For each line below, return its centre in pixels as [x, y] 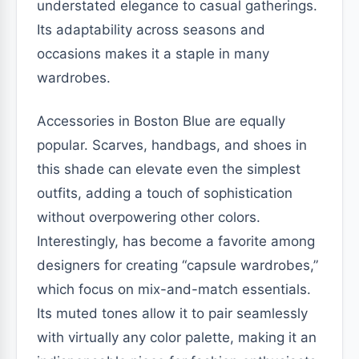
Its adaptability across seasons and [151, 29]
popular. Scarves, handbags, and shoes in [172, 145]
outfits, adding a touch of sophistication [165, 193]
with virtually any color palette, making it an [177, 337]
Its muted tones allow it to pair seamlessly [172, 313]
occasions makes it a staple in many [153, 53]
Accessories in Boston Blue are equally [161, 121]
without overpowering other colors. [149, 217]
